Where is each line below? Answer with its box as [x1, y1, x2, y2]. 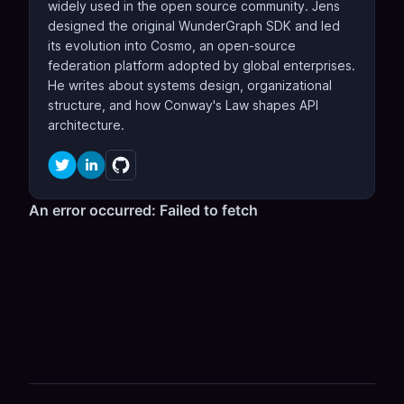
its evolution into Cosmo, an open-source [48, 38, 296, 54]
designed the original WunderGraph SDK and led [48, 18, 340, 34]
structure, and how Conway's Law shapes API [48, 97, 318, 114]
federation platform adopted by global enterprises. [48, 58, 355, 74]
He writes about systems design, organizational [48, 78, 332, 94]
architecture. [48, 117, 124, 133]
